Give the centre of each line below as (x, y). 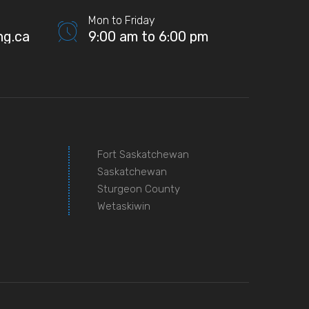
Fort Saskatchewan (143, 154)
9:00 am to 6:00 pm (149, 36)
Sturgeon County (138, 189)
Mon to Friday (122, 20)
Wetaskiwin (123, 206)
